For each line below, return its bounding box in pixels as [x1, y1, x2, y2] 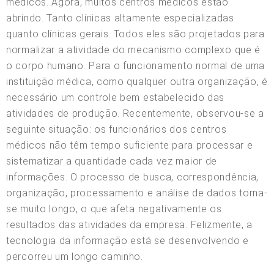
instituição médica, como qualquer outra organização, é [6, 75, 268, 87]
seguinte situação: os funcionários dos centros [6, 123, 227, 135]
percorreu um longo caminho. [6, 250, 143, 262]
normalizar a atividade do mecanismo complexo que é [6, 43, 261, 56]
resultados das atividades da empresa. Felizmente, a [6, 218, 253, 231]
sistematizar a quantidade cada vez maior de [6, 155, 218, 167]
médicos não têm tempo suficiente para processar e [6, 139, 253, 151]
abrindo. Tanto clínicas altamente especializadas [6, 12, 234, 24]
